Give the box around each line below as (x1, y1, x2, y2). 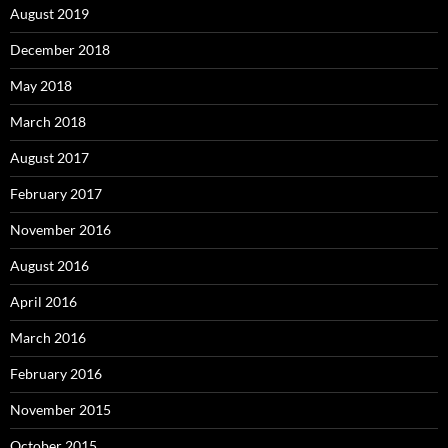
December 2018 (10, 41, 110, 59)
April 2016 (10, 293, 77, 311)
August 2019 (10, 5, 89, 23)
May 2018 (10, 77, 72, 95)
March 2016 (10, 329, 86, 347)
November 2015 (10, 401, 111, 419)
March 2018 (10, 113, 86, 131)
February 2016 (10, 365, 102, 383)
